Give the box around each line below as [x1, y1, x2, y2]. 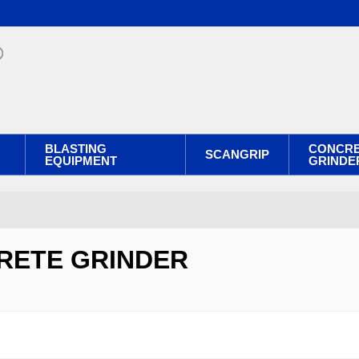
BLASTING [45, 141, 107, 155]
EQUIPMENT [45, 153, 117, 167]
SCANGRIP [205, 147, 269, 162]
